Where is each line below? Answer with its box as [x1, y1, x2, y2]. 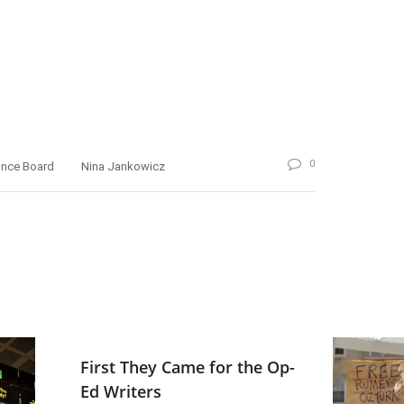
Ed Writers [80, 380, 161, 402]
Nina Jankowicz [81, 159, 165, 173]
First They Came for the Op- [80, 355, 295, 378]
